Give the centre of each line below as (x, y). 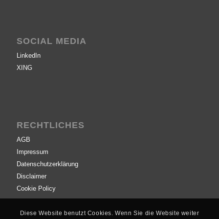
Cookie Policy (36, 189)
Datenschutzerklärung (47, 164)
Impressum (32, 152)
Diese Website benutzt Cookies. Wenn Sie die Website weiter (109, 213)
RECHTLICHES (50, 125)
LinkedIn (28, 56)
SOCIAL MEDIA (51, 41)
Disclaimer (31, 176)
